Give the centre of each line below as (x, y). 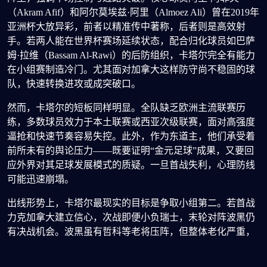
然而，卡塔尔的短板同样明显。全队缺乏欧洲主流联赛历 (126, 108)
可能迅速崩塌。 (41, 179)
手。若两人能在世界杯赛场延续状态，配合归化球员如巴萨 (131, 41)
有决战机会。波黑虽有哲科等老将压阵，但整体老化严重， (131, 232)
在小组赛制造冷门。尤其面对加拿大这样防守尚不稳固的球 (131, 70)
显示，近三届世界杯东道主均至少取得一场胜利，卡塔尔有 (131, 260)
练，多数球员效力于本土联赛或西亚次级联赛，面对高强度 (131, 122)
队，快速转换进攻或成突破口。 (74, 84)
